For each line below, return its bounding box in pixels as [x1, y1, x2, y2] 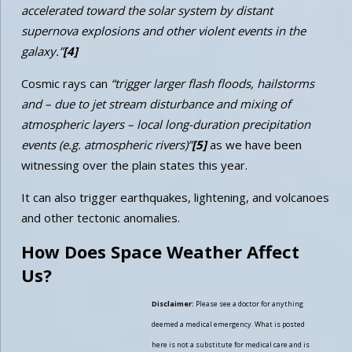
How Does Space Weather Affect [20, 239, 299, 263]
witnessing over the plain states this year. [20, 156, 247, 173]
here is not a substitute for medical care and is [151, 339, 310, 350]
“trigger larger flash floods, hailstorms [110, 75, 314, 91]
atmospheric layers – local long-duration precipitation [20, 115, 310, 132]
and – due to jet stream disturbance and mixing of [20, 95, 291, 112]
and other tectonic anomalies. [20, 209, 180, 225]
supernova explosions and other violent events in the [20, 22, 306, 38]
